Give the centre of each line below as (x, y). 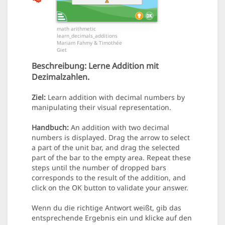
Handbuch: (50, 128)
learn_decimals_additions (87, 36)
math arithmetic (76, 29)
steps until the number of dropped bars (99, 168)
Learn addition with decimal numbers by (115, 97)
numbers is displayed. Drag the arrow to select (111, 138)
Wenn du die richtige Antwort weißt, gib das (106, 208)
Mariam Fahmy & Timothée (89, 43)
